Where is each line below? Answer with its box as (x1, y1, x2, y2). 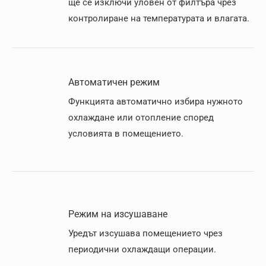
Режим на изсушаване (68, 208, 167, 220)
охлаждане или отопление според (68, 112, 214, 123)
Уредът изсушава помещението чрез (68, 228, 223, 239)
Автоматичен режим (68, 77, 160, 88)
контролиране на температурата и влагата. (68, 13, 249, 24)
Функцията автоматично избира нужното (68, 96, 243, 107)
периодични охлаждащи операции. (68, 244, 216, 255)
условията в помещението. (68, 128, 183, 139)
